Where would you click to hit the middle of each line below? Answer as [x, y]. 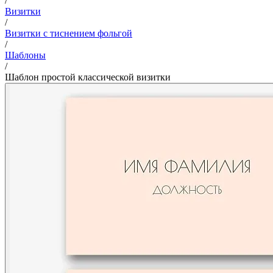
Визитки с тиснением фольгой [69, 33]
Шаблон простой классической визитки [88, 77]
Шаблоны [25, 55]
